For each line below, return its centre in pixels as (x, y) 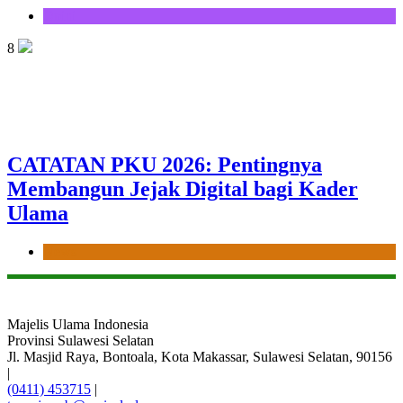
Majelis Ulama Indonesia (78, 324)
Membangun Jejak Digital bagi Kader (183, 188)
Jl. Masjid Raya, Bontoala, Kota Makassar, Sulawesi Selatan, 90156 (200, 356)
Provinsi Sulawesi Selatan (81, 340)
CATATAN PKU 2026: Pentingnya (165, 164)
